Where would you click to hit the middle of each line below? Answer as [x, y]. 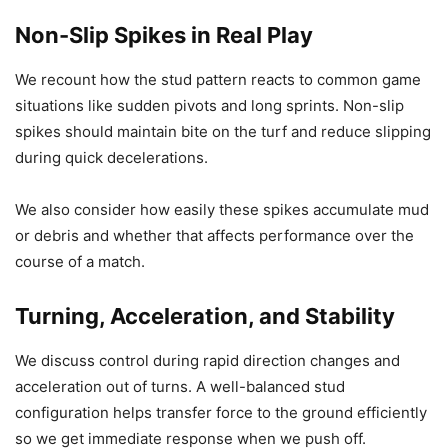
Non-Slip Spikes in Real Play [164, 35]
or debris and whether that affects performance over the [214, 236]
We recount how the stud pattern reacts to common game [218, 80]
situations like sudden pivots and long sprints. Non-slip [209, 106]
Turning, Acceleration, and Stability [205, 316]
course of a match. [80, 262]
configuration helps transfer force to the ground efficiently [221, 413]
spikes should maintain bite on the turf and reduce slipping [223, 132]
